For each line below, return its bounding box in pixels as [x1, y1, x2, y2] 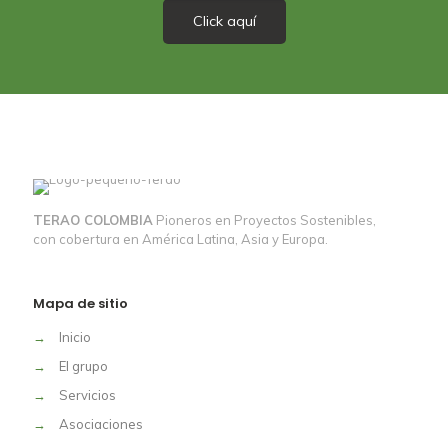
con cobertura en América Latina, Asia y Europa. [33, 231, 328, 247]
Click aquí [192, 12, 256, 30]
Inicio [59, 329, 91, 345]
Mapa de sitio [33, 294, 128, 313]
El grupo [59, 358, 108, 374]
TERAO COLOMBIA [33, 212, 153, 228]
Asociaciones [59, 416, 143, 432]
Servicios [59, 387, 116, 403]
